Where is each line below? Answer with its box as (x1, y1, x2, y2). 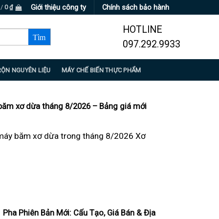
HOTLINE (122, 23, 162, 35)
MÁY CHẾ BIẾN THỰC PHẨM (61, 66, 141, 74)
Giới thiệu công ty (31, 3, 87, 12)
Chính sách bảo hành (102, 3, 169, 12)
